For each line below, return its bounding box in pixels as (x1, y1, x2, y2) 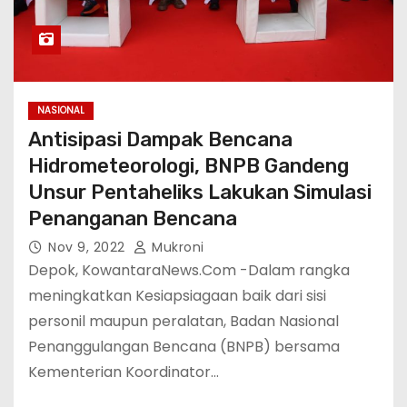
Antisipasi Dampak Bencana (28, 126, 293, 152)
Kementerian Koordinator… (28, 361, 219, 382)
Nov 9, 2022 (48, 237, 129, 256)
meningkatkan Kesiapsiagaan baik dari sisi (28, 284, 326, 306)
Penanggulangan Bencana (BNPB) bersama (28, 335, 340, 357)
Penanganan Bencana (28, 205, 237, 231)
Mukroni (147, 237, 204, 256)
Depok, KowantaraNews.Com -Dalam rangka (28, 259, 350, 281)
